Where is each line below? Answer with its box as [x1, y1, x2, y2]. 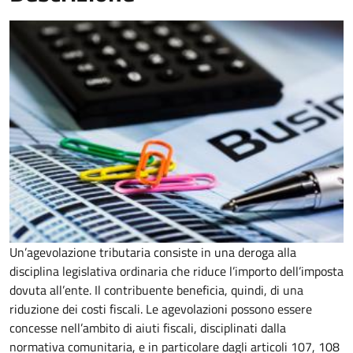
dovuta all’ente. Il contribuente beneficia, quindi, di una [9, 281, 303, 300]
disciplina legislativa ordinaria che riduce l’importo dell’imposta [9, 262, 344, 281]
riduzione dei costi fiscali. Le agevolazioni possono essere [9, 299, 312, 319]
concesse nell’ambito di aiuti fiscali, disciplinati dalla [9, 318, 286, 338]
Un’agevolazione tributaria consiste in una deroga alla [9, 243, 296, 262]
